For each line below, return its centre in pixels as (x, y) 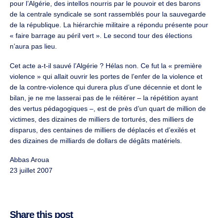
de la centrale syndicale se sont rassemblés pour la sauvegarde (108, 14)
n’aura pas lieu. (33, 46)
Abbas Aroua (29, 160)
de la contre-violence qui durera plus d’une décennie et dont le (106, 87)
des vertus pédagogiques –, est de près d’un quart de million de (108, 108)
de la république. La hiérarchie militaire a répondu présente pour (109, 25)
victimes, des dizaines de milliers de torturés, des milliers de (102, 119)
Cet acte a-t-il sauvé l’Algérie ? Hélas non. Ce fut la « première (106, 65)
